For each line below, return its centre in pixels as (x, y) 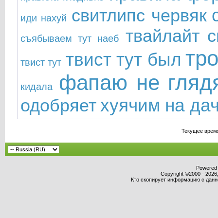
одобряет (58, 105)
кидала (36, 87)
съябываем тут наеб (69, 38)
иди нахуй (44, 18)
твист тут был (123, 59)
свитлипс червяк (139, 15)
